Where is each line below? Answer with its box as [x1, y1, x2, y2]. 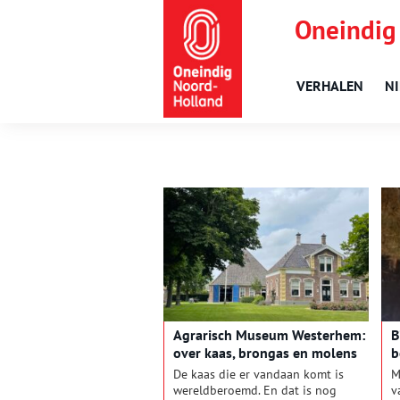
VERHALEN [296, 77, 363, 95]
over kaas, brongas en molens [173, 344, 357, 362]
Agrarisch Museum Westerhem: [173, 326, 365, 345]
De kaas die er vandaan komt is [173, 366, 344, 383]
